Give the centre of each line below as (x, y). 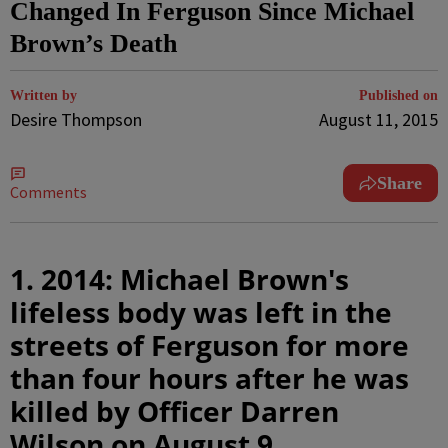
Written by (43, 95)
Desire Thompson (76, 119)
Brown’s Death (93, 43)
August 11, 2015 (378, 119)
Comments (48, 192)
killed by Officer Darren (174, 411)
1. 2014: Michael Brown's (179, 279)
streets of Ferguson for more (209, 345)
